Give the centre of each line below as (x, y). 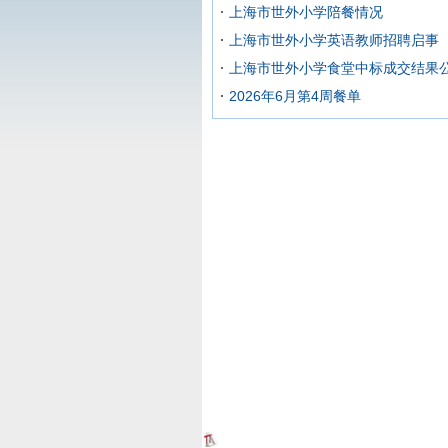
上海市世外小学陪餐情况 (306, 12)
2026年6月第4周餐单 (295, 96)
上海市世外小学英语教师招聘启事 (334, 40)
